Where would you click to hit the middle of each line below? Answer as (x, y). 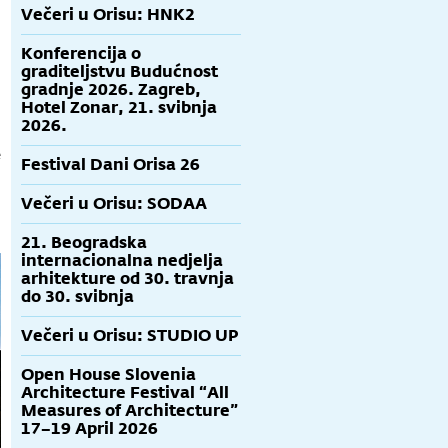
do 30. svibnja (77, 296)
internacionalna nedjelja (122, 260)
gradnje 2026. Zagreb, (111, 89)
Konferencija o (81, 53)
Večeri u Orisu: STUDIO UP (129, 335)
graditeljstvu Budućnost (119, 71)
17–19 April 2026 (89, 428)
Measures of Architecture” (129, 410)
